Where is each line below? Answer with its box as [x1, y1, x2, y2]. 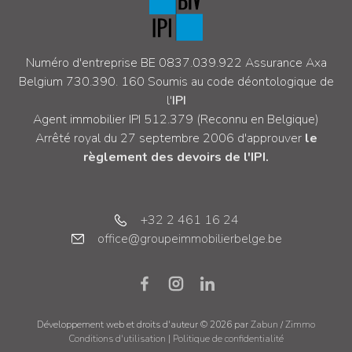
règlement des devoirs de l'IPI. [83, 148, 269, 166]
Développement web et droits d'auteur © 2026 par [37, 318, 251, 331]
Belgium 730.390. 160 [18, 73, 145, 90]
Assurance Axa [241, 54, 327, 71]
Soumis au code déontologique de [144, 73, 334, 90]
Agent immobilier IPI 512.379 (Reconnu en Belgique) [33, 111, 319, 128]
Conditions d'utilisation [68, 332, 168, 345]
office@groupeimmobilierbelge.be [97, 230, 282, 247]
